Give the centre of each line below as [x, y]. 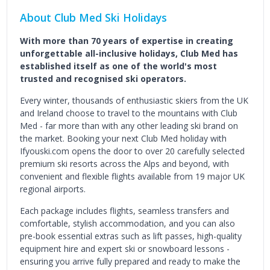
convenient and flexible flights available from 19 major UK [132, 176]
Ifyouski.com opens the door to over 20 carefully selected [132, 151]
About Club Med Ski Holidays [93, 17]
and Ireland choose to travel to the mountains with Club [128, 113]
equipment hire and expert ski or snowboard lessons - [124, 248]
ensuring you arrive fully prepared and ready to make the [130, 261]
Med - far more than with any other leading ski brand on [129, 125]
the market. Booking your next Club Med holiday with [123, 138]
